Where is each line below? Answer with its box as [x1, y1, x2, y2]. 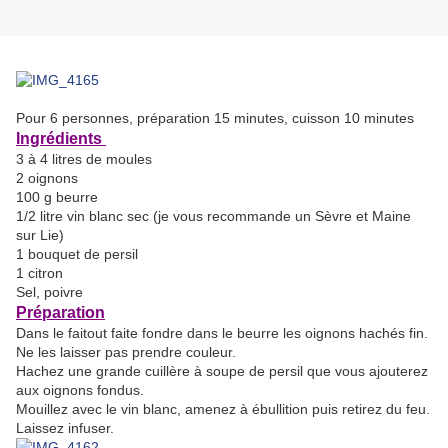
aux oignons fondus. [16, 382, 144, 399]
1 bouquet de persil [16, 246, 138, 263]
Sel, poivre [16, 284, 83, 301]
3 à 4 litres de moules [16, 151, 156, 168]
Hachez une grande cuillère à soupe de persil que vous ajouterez [16, 363, 428, 380]
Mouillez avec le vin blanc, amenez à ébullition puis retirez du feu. [16, 401, 430, 418]
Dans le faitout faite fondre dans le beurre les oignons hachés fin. [16, 325, 428, 342]
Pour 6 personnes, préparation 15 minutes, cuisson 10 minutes [16, 110, 414, 127]
